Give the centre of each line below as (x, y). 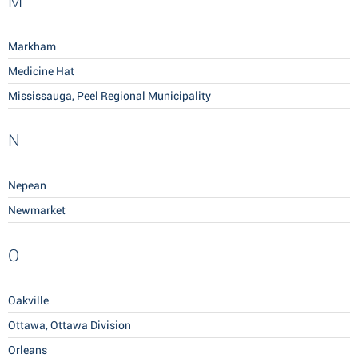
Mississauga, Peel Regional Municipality (109, 96)
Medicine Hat (41, 72)
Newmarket (37, 211)
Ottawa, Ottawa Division (70, 326)
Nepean (27, 186)
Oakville (28, 301)
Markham (32, 47)
